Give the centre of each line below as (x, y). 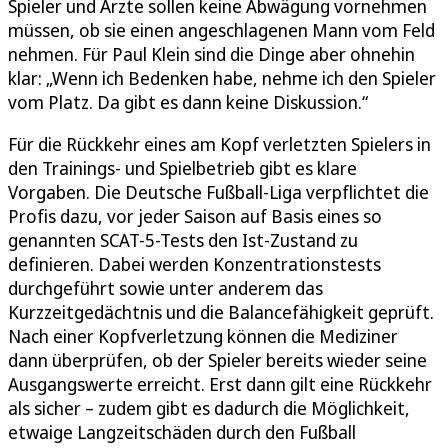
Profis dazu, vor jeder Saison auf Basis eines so (195, 216)
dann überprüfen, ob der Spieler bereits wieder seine (217, 360)
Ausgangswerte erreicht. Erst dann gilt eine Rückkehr (220, 384)
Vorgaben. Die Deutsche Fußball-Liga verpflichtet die (218, 192)
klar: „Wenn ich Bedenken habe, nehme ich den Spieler (222, 78)
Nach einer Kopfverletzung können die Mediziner (203, 336)
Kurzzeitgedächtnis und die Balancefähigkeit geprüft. (221, 312)
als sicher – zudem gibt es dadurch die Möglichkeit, (209, 408)
